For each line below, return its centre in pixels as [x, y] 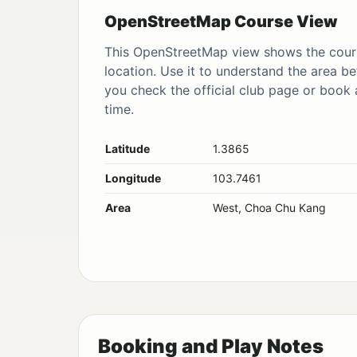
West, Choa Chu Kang [269, 208]
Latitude [127, 149]
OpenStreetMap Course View [221, 22]
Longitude [133, 178]
